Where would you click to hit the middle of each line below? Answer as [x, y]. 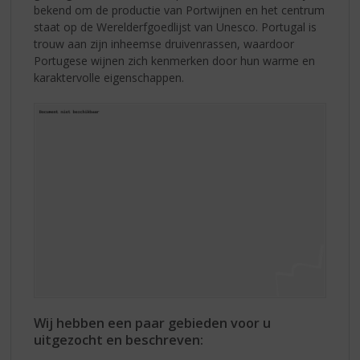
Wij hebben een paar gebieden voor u [153, 323]
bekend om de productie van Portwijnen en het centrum [180, 10]
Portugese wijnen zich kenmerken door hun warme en [175, 61]
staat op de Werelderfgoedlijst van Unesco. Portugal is [176, 27]
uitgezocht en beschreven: [119, 340]
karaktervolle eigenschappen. [109, 78]
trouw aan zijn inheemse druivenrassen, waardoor [164, 44]
